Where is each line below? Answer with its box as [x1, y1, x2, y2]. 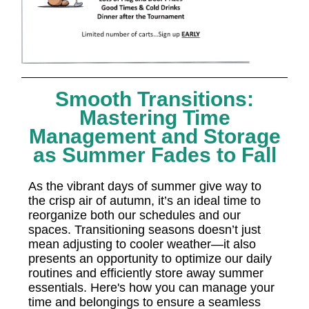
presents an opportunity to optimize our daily [28, 252, 272, 266]
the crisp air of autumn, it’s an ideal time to [28, 194, 261, 208]
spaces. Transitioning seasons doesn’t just [28, 223, 261, 237]
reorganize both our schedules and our [28, 208, 241, 222]
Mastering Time [79, 106, 230, 129]
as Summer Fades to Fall [32, 143, 277, 166]
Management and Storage [28, 125, 281, 148]
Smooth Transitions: [55, 88, 254, 110]
